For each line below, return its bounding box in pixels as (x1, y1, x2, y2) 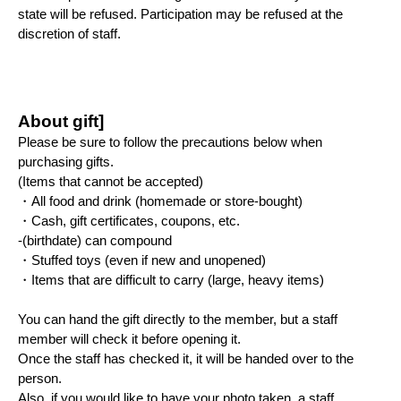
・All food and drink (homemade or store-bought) (18, 193, 303, 209)
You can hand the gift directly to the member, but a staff (18, 311, 337, 327)
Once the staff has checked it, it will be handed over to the (18, 351, 354, 366)
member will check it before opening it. (18, 331, 241, 346)
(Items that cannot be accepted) (18, 174, 203, 189)
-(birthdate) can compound (18, 233, 172, 248)
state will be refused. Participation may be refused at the (18, 6, 343, 21)
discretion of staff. (18, 26, 121, 41)
